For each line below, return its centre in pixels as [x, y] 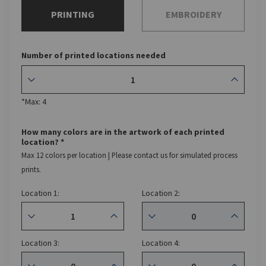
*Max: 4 [34, 102]
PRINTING [73, 14]
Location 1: [40, 193]
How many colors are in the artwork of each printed [123, 132]
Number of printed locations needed [94, 55]
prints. [31, 169]
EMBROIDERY [193, 14]
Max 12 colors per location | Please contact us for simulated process [129, 155]
